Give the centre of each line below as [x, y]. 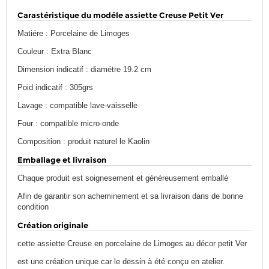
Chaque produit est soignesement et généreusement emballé [123, 178]
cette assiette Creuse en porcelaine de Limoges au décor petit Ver [132, 244]
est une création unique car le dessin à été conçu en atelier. [121, 262]
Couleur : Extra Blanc [55, 52]
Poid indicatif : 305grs [56, 88]
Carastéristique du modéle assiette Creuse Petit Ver [121, 15]
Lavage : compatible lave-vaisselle [78, 106]
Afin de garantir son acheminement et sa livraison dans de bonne [131, 196]
